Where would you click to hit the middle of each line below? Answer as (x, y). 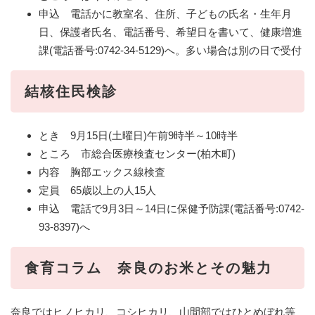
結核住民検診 (71, 91)
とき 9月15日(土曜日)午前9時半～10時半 (138, 135)
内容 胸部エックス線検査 (102, 172)
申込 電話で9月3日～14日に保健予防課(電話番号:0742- (172, 208)
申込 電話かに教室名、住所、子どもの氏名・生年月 (165, 13)
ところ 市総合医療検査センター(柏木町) (137, 153)
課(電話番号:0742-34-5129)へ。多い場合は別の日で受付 (170, 50)
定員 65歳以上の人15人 (97, 190)
